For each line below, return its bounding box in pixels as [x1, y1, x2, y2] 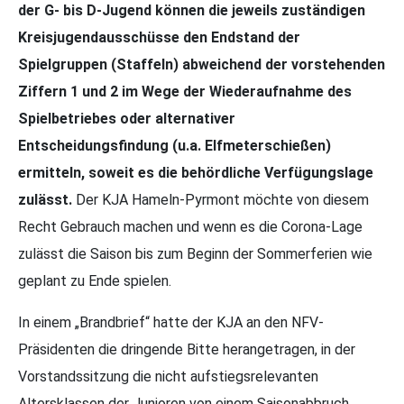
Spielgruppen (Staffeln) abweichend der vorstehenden [18, 56, 385, 74]
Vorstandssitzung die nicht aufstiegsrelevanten [18, 368, 318, 386]
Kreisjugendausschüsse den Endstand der [18, 29, 300, 47]
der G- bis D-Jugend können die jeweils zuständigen [18, 2, 365, 20]
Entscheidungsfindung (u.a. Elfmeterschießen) [18, 137, 331, 155]
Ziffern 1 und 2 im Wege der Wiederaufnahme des [18, 83, 352, 101]
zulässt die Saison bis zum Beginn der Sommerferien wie [18, 245, 372, 263]
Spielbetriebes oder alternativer [18, 110, 235, 128]
